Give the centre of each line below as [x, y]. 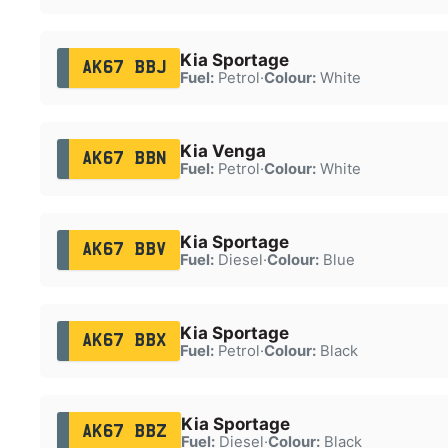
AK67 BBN [124, 158]
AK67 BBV [124, 249]
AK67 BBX [124, 340]
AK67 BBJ [124, 67]
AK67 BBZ [124, 431]
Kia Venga [222, 150]
